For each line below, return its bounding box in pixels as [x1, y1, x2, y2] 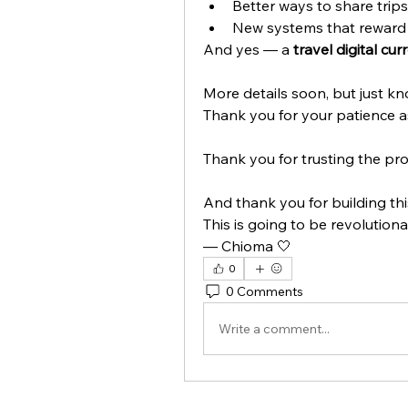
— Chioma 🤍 [203, 237, 291, 255]
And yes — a [203, 40, 293, 58]
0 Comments [226, 282, 303, 300]
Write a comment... [219, 320, 330, 337]
